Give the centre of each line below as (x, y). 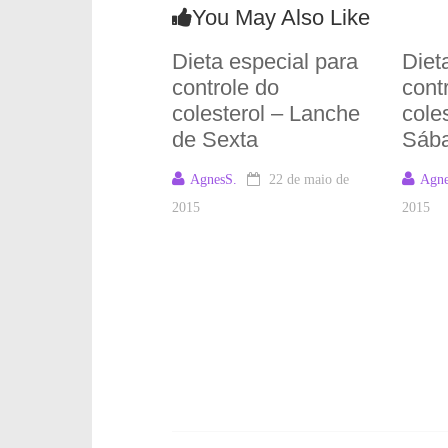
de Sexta (215, 139)
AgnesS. (213, 179)
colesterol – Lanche (266, 113)
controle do (225, 87)
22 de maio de (309, 179)
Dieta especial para (265, 61)
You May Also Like (281, 17)
